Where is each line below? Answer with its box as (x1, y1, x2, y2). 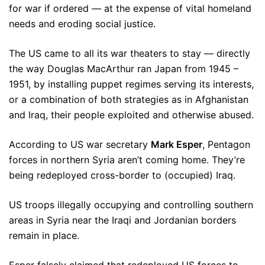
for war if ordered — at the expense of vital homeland (9, 2, 251, 14)
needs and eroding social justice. (9, 18, 156, 30)
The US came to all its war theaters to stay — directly (9, 47, 250, 59)
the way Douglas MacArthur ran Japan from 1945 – (9, 63, 238, 75)
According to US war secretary (9, 138, 151, 150)
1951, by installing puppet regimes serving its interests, (9, 78, 254, 90)
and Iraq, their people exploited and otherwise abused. (9, 109, 254, 121)
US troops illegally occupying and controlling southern (9, 199, 253, 211)
